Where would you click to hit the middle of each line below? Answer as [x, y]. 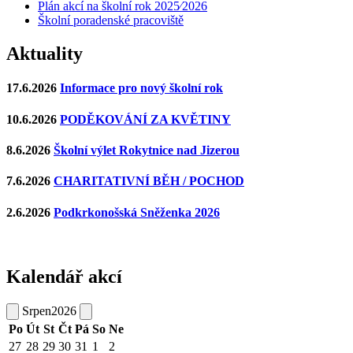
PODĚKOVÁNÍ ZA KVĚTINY [145, 119]
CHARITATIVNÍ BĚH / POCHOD [149, 181]
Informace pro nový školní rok [141, 88]
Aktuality [45, 54]
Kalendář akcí [64, 276]
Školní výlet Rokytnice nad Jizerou [147, 150]
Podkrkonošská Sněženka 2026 [137, 212]
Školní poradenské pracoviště [111, 20]
